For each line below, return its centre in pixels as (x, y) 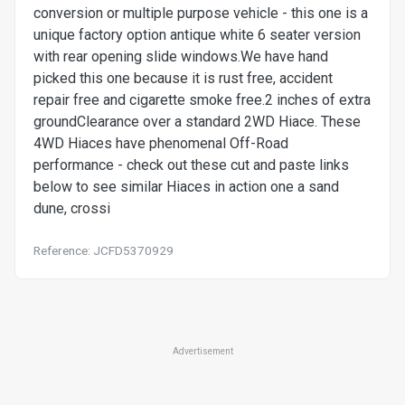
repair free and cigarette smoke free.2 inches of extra (202, 100)
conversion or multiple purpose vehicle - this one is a (201, 14)
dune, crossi (72, 209)
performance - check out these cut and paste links (191, 165)
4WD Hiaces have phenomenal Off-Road (161, 144)
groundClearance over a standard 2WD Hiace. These (197, 122)
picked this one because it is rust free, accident (183, 79)
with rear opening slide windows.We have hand (181, 57)
